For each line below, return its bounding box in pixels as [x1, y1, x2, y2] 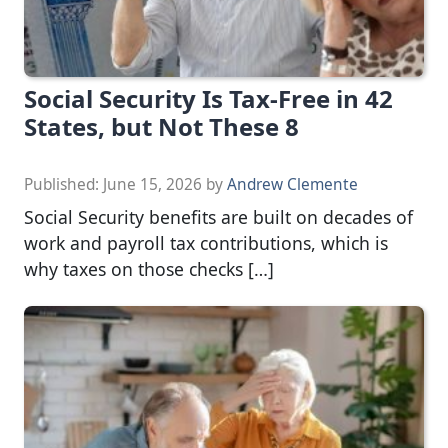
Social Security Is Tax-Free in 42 [24, 82, 393, 116]
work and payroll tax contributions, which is [24, 231, 388, 256]
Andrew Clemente [227, 174, 358, 196]
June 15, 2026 [103, 174, 202, 196]
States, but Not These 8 [24, 110, 299, 144]
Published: [24, 174, 103, 196]
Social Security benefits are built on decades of [24, 205, 413, 230]
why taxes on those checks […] [24, 257, 274, 282]
